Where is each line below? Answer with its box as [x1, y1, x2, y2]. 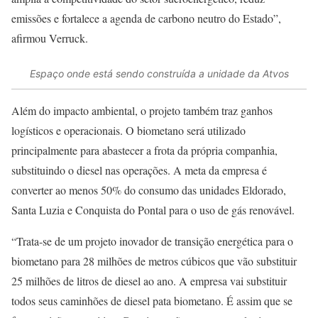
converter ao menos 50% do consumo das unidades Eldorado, [11, 182, 286, 197]
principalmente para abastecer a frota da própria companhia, [11, 142, 278, 158]
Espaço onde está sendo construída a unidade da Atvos [29, 67, 289, 80]
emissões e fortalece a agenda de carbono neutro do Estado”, [11, 11, 281, 26]
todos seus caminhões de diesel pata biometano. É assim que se [11, 292, 292, 308]
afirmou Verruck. [11, 31, 88, 45]
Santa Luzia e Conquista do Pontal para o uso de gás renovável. [11, 202, 295, 217]
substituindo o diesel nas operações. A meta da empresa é [11, 162, 267, 177]
